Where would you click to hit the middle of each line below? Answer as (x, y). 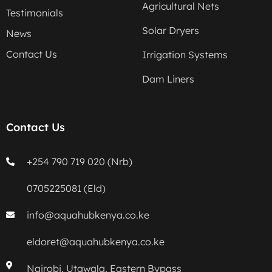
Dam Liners (168, 79)
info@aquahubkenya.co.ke (88, 215)
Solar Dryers (171, 31)
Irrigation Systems (185, 55)
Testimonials (35, 13)
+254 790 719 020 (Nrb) (79, 162)
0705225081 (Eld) (66, 189)
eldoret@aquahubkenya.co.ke (95, 242)
